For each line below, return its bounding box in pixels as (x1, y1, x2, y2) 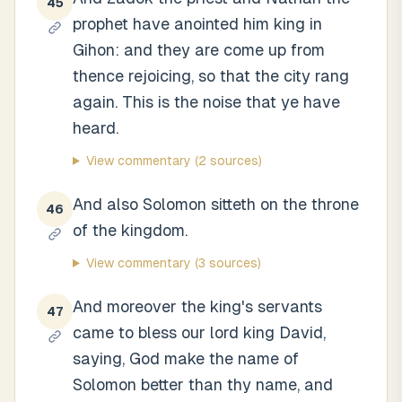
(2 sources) (190, 153, 262, 168)
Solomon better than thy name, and (73, 375, 333, 394)
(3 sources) (190, 256, 261, 270)
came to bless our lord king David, (73, 323, 326, 342)
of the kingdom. (73, 221, 188, 240)
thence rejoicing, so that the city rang (73, 66, 349, 85)
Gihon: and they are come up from (73, 40, 325, 59)
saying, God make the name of (73, 349, 299, 368)
